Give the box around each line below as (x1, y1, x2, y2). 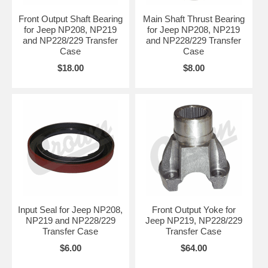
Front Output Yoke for (151, 204, 236, 215)
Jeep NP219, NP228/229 (145, 215, 242, 226)
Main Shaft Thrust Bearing (142, 13, 245, 24)
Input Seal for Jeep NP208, (18, 204, 123, 215)
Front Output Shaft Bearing (18, 13, 123, 24)
